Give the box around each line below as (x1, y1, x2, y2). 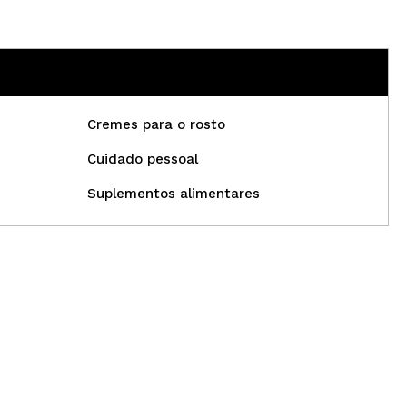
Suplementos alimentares (86, 185, 260, 202)
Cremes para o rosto (86, 116, 225, 133)
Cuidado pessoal (86, 151, 198, 167)
